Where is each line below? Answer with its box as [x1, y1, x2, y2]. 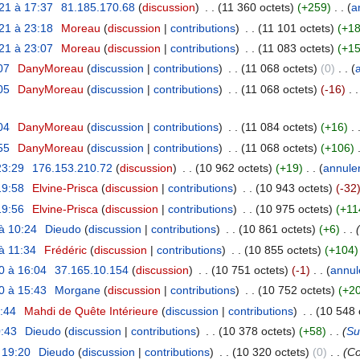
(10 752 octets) [257, 284, 335, 297]
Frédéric [43, 243, 87, 256]
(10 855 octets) [243, 243, 321, 256]
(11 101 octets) [257, 21, 334, 35]
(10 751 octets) [211, 264, 288, 276]
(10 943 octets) [255, 182, 333, 195]
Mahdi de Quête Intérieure [23, 304, 158, 317]
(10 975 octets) [255, 202, 333, 215]
